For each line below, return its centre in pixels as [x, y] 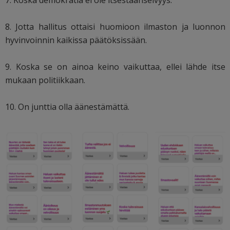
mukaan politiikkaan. [45, 80]
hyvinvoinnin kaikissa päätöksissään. [76, 40]
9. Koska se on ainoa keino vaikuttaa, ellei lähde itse [116, 67]
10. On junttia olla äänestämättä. [67, 107]
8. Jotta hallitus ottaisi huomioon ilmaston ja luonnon [116, 27]
